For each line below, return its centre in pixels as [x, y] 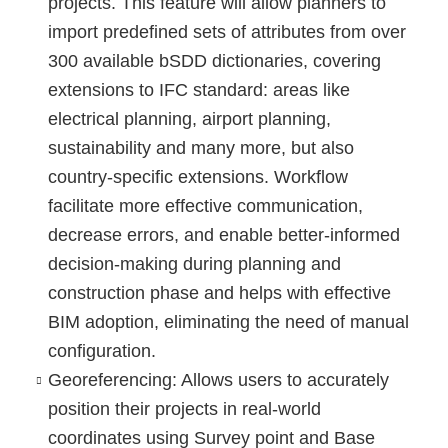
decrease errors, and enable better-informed [223, 234]
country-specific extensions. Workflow [197, 176]
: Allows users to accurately [280, 379]
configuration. [101, 350]
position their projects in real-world [184, 408]
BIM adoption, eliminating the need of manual [228, 321]
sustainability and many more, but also [200, 147]
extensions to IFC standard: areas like [198, 89]
